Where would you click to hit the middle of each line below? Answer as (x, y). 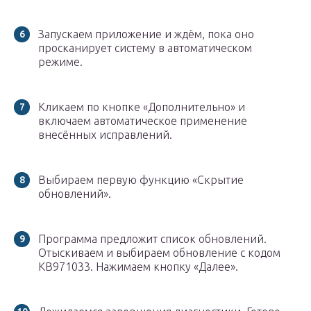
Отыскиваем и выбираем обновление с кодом (159, 253)
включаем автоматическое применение (143, 121)
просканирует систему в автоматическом (145, 48)
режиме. (60, 62)
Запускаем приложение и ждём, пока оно (146, 34)
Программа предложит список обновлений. (152, 239)
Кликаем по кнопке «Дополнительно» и (142, 107)
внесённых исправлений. (105, 135)
